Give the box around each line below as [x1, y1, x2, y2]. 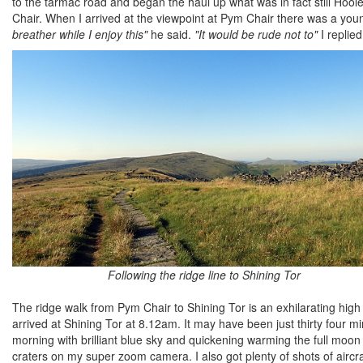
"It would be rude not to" [194, 26, 318, 43]
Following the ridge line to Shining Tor [108, 266, 301, 283]
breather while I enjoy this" [12, 26, 147, 43]
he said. [147, 26, 194, 43]
